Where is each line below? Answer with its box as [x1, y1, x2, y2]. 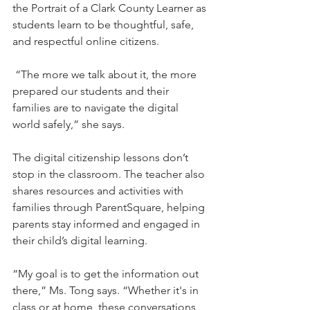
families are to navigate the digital [12, 100, 181, 114]
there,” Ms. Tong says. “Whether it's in [12, 283, 201, 297]
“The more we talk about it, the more [12, 67, 199, 81]
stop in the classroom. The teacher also [12, 167, 208, 181]
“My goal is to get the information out [12, 266, 201, 280]
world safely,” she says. [12, 117, 125, 131]
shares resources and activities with [12, 183, 186, 197]
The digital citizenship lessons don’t [12, 150, 191, 164]
